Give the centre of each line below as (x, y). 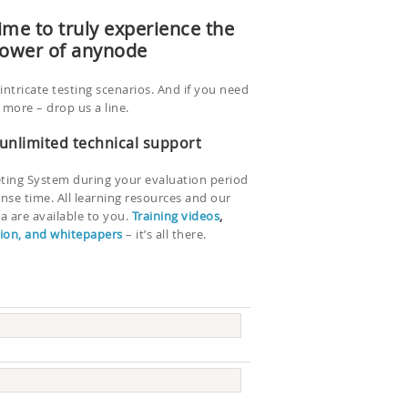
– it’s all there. (164, 234)
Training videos (176, 215)
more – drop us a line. (67, 107)
